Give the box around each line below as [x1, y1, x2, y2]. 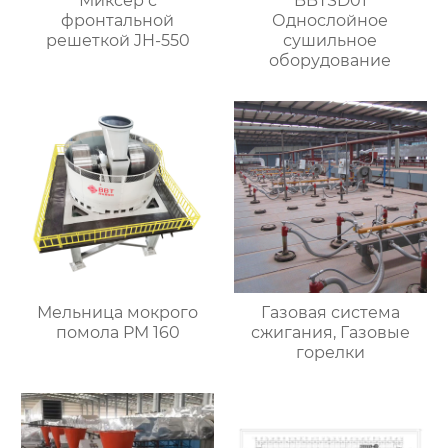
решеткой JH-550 [45, 30, 190, 50]
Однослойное [272, 10, 389, 30]
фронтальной [61, 10, 175, 30]
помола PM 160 [55, 323, 180, 343]
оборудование [269, 50, 392, 70]
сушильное [283, 30, 378, 50]
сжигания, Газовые [250, 323, 410, 343]
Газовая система [260, 303, 400, 323]
